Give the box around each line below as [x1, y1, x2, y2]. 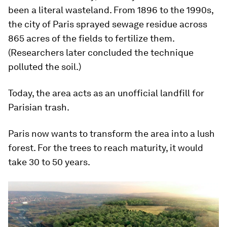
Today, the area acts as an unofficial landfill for [8, 87, 204, 98]
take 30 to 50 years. [8, 156, 90, 167]
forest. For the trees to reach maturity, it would [8, 142, 203, 153]
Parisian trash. [8, 101, 69, 112]
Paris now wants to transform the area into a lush [8, 128, 215, 139]
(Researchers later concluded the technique [8, 47, 194, 58]
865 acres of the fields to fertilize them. [8, 32, 174, 44]
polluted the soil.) [8, 61, 81, 72]
